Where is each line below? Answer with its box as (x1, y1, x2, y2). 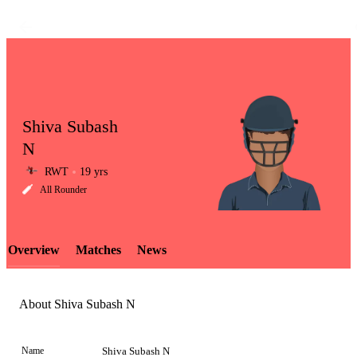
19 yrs (80, 166, 108, 178)
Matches (76, 243, 121, 257)
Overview (8, 243, 60, 257)
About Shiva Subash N (19, 297, 135, 312)
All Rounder (40, 184, 87, 195)
